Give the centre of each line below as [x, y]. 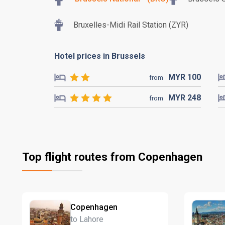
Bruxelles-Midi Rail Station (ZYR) [131, 25]
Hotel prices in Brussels [100, 56]
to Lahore [87, 219]
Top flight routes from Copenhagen [112, 157]
